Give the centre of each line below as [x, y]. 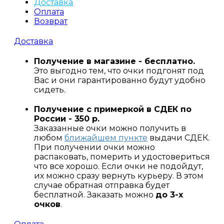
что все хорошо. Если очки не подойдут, [118, 166]
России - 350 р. [67, 119]
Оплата [49, 11]
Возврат [51, 21]
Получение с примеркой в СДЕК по [113, 109]
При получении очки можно [94, 147]
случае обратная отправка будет [102, 185]
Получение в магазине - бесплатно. [114, 61]
